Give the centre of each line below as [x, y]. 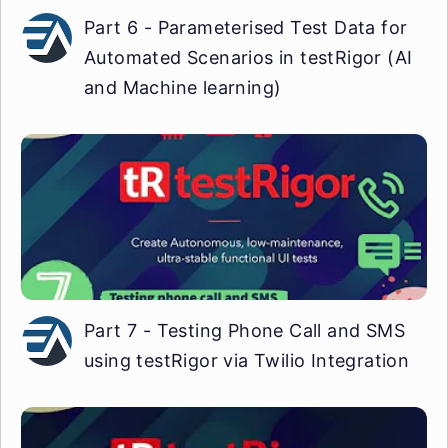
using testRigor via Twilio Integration [247, 360]
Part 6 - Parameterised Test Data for [246, 27]
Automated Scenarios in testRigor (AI [248, 57]
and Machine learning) [183, 87]
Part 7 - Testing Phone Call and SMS [244, 330]
